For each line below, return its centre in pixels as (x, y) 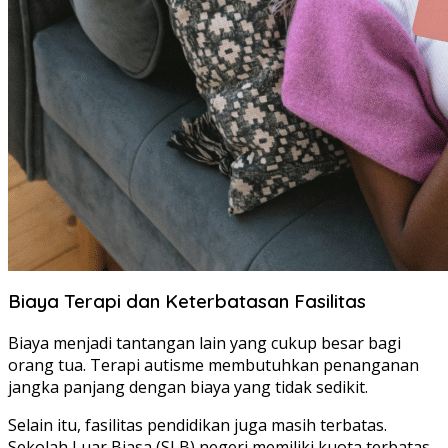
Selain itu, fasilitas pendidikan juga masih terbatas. (197, 425)
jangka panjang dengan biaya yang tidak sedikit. (188, 387)
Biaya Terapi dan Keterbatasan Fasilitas (187, 301)
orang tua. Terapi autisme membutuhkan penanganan (213, 365)
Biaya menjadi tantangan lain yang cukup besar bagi (204, 343)
